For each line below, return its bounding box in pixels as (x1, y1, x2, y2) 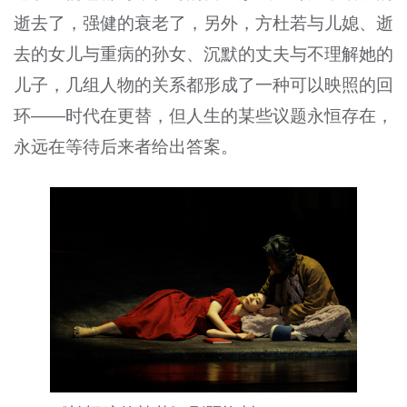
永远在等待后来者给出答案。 (13, 137, 238, 157)
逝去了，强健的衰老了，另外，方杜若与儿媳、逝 (13, 14, 394, 34)
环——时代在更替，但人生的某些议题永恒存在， (13, 106, 394, 126)
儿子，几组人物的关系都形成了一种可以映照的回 (13, 75, 394, 95)
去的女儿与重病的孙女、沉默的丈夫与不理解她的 (13, 45, 394, 65)
